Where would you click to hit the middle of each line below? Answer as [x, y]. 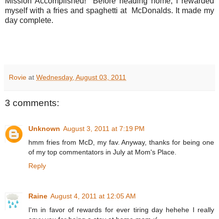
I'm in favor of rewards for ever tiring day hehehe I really [121, 209]
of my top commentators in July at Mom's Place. [102, 152]
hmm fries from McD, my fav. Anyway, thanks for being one [121, 142]
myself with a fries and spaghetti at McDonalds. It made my [109, 11]
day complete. [29, 21]
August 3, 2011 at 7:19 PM [104, 128]
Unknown [44, 128]
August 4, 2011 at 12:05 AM [93, 196]
